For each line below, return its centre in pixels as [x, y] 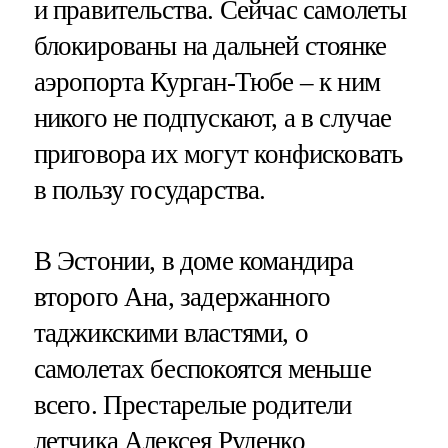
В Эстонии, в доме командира [193, 260]
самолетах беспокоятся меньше [202, 368]
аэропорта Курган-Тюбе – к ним [206, 81]
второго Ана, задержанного [182, 296]
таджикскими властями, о [170, 332]
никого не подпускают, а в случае [212, 117]
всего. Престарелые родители [192, 404]
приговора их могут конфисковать [218, 153]
